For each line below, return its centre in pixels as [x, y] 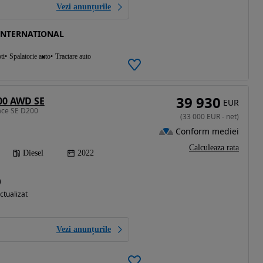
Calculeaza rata [214, 148]
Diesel [33, 153]
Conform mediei [207, 131]
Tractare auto [73, 57]
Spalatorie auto [30, 57]
